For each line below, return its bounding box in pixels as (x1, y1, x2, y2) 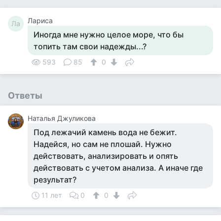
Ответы (8, 90, 42, 101)
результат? (34, 175, 76, 184)
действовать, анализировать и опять (34, 151, 178, 161)
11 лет (41, 191, 62, 199)
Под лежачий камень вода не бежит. (34, 127, 177, 137)
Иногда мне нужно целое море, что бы (34, 30, 184, 39)
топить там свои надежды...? (34, 41, 147, 51)
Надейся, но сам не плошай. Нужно (34, 139, 172, 149)
